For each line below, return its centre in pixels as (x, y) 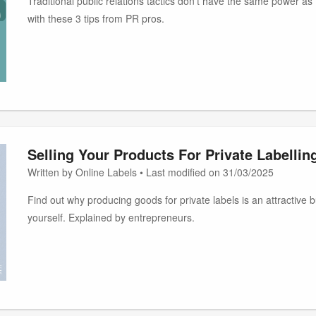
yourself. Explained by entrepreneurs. (111, 218)
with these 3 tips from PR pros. (96, 18)
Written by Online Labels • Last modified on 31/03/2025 (150, 172)
